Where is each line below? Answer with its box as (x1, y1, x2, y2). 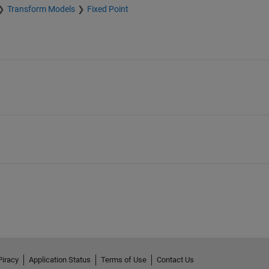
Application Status (28, 255, 91, 265)
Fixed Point (86, 4, 128, 14)
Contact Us (156, 255, 194, 265)
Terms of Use (100, 255, 147, 265)
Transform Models (7, 4, 75, 14)
